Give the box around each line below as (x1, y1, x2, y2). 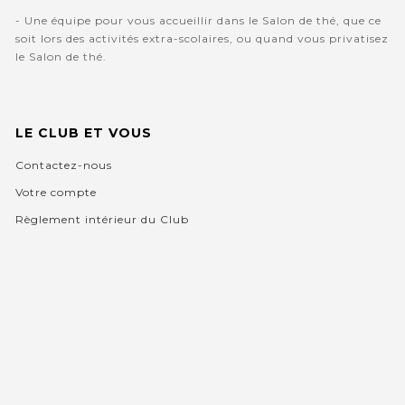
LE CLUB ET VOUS (14, 125, 152, 142)
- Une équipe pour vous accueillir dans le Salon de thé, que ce (14, 14, 381, 28)
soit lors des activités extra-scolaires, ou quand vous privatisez (14, 32, 389, 46)
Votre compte (14, 185, 97, 200)
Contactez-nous (14, 158, 112, 173)
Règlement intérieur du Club (14, 212, 189, 227)
